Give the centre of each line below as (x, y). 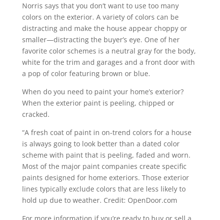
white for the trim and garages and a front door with (108, 62)
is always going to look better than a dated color (101, 144)
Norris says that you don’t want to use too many (100, 6)
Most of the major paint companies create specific (104, 166)
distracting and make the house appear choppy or (104, 28)
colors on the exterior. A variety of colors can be (100, 17)
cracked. (36, 114)
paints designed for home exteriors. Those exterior (105, 178)
